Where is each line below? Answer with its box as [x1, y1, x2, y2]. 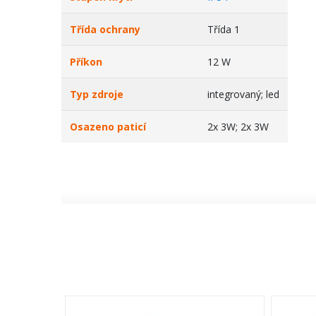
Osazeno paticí [70, 120, 146, 133]
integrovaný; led [207, 87, 279, 101]
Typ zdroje [70, 87, 123, 101]
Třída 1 [207, 23, 240, 36]
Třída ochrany [70, 23, 140, 36]
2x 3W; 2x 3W [207, 120, 269, 133]
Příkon [70, 55, 102, 68]
